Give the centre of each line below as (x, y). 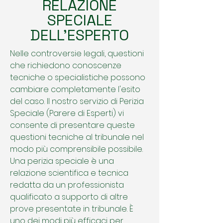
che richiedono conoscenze (66, 65)
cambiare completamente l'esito (75, 89)
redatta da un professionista (67, 185)
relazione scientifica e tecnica (69, 173)
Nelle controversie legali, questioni (77, 54)
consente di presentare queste (72, 125)
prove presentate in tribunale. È (72, 209)
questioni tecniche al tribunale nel (77, 137)
